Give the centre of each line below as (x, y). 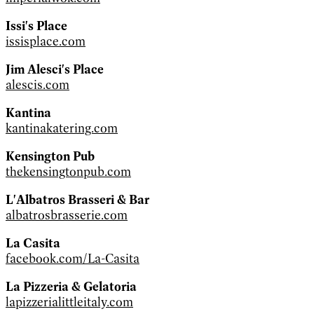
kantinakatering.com (62, 128)
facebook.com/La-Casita (73, 258)
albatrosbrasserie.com (67, 215)
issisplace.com (46, 41)
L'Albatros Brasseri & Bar (77, 199)
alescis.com (37, 84)
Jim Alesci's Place (55, 69)
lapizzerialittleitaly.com (69, 302)
